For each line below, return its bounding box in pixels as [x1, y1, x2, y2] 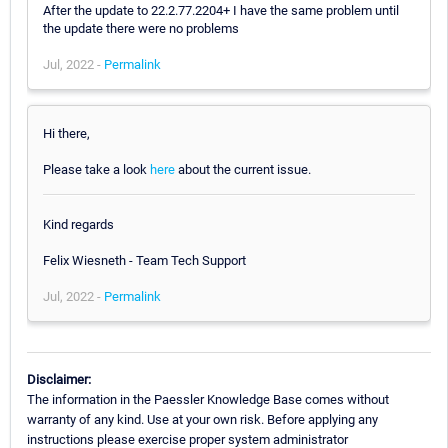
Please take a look [43, 161, 150, 177]
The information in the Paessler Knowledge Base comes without [27, 392, 389, 408]
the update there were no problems [43, 20, 239, 36]
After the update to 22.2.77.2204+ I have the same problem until [43, 2, 399, 18]
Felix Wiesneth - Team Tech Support [43, 252, 246, 268]
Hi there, [43, 125, 90, 141]
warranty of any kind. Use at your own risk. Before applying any [27, 412, 378, 428]
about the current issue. [175, 161, 311, 177]
